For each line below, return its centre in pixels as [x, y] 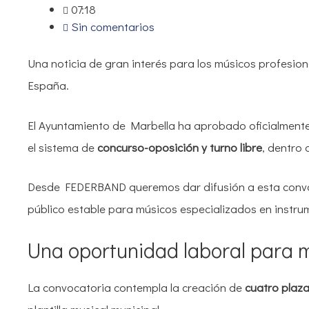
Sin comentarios [113, 26]
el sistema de [62, 147]
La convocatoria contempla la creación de [136, 287]
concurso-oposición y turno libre [180, 147]
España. [48, 86]
